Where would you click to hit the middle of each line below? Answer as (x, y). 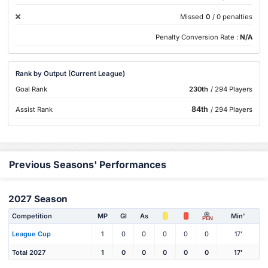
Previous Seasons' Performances (88, 164)
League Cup (31, 234)
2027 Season (38, 199)
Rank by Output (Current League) (71, 73)
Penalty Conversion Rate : (197, 37)
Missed (191, 16)
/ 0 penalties (232, 16)
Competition (32, 216)
